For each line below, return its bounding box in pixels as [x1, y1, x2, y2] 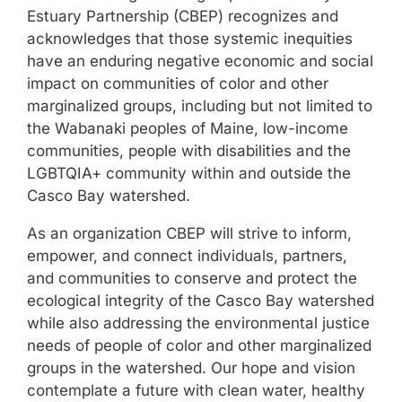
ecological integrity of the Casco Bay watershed [27, 292, 374, 310]
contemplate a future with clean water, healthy [27, 381, 365, 400]
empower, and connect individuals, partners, [27, 247, 347, 266]
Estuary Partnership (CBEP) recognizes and [27, 7, 338, 26]
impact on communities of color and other [27, 74, 328, 93]
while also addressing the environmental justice [27, 314, 370, 333]
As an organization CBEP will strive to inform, [27, 224, 352, 243]
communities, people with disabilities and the [27, 142, 351, 161]
